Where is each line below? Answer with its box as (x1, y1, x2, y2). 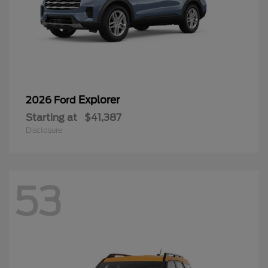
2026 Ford (26, 94, 78, 106)
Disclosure (26, 125, 62, 135)
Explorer (78, 93, 120, 106)
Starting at (26, 111, 77, 123)
